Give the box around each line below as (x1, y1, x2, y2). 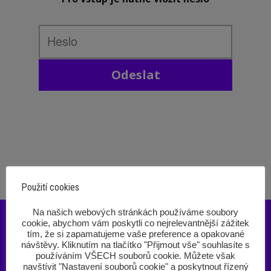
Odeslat (111, 66, 160, 83)
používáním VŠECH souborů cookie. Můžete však (36, 251, 235, 261)
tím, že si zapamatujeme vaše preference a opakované (27, 229, 244, 240)
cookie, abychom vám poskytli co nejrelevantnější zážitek (22, 218, 249, 229)
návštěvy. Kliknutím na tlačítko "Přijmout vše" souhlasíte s (21, 240, 250, 250)
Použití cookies (21, 181, 79, 194)
